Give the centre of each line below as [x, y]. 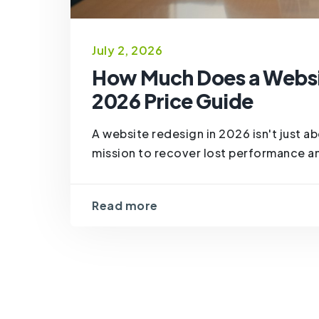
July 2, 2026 [127, 50]
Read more [125, 205]
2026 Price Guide [173, 100]
